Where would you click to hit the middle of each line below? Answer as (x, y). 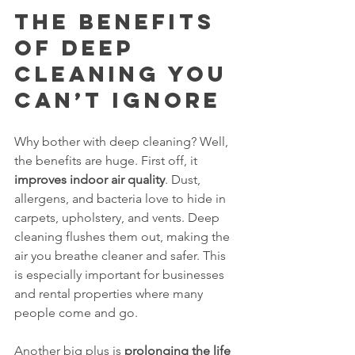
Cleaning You (126, 74)
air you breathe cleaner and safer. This (122, 256)
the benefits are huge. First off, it (107, 160)
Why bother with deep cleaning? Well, (123, 141)
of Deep (79, 48)
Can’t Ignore (118, 100)
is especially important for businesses (121, 275)
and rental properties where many (110, 294)
